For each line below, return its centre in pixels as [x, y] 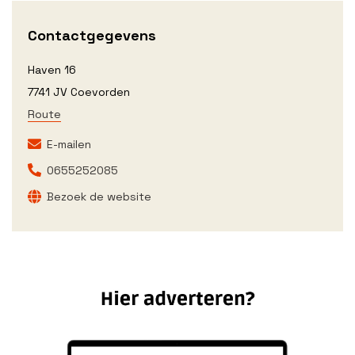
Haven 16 [52, 70]
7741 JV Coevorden [79, 92]
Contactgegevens [92, 35]
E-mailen [69, 144]
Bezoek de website [99, 197]
